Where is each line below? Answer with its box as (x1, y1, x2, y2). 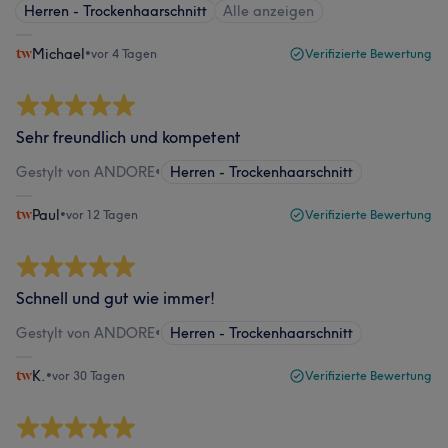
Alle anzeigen (223, 2, 314, 20)
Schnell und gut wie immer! (16, 288, 215, 308)
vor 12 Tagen (66, 207, 138, 222)
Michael (32, 45, 85, 63)
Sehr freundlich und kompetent (16, 127, 241, 147)
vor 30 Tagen (52, 368, 125, 383)
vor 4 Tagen (91, 46, 157, 61)
